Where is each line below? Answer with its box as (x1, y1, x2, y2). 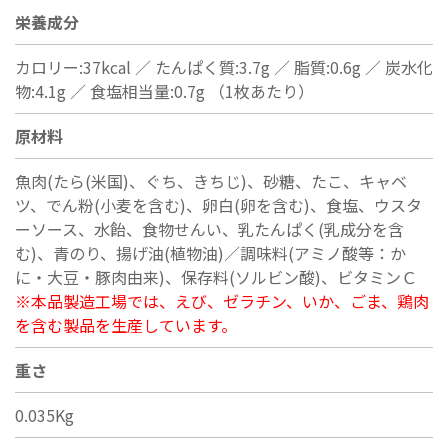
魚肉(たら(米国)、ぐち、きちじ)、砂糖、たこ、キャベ (15, 168, 407, 193)
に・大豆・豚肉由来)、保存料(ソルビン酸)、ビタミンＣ (15, 264, 417, 289)
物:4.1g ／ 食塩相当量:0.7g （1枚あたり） (15, 78, 314, 103)
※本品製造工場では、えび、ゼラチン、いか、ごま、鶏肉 (15, 288, 429, 313)
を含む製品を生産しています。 (15, 312, 237, 337)
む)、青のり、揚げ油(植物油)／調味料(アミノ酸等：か (15, 240, 406, 265)
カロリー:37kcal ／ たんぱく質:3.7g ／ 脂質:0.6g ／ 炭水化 (15, 54, 433, 79)
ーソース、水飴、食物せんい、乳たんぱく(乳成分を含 (15, 216, 404, 241)
